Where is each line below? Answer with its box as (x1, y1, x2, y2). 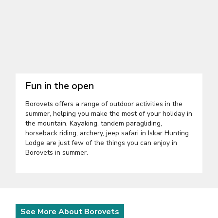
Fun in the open (25, 79, 94, 93)
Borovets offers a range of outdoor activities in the (25, 99, 182, 109)
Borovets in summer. (25, 148, 88, 158)
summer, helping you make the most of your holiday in (25, 109, 192, 119)
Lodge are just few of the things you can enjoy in (25, 138, 177, 148)
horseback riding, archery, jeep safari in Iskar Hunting (25, 128, 189, 138)
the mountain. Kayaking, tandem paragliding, (25, 119, 162, 128)
